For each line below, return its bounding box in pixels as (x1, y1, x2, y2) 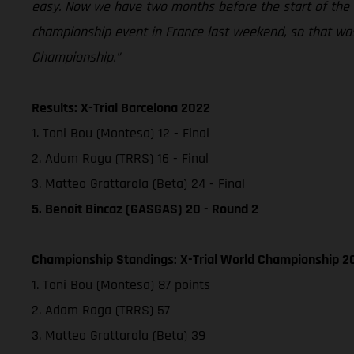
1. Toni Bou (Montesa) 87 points (32, 275, 210, 294)
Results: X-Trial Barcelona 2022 (32, 98, 210, 117)
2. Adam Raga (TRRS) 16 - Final (32, 149, 209, 168)
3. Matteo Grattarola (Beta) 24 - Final (32, 174, 245, 193)
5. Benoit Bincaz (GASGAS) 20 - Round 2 (32, 199, 258, 218)
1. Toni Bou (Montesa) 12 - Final (32, 123, 209, 142)
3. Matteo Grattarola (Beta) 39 (32, 326, 205, 345)
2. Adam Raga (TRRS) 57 (32, 300, 170, 319)
